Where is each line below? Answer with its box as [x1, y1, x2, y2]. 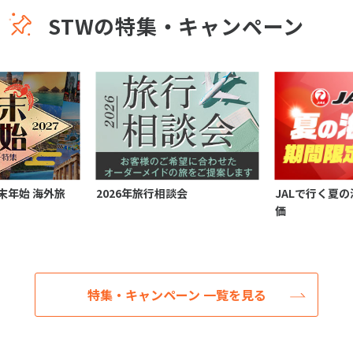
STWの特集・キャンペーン [48, 10, 305, 40]
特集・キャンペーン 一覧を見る [87, 285, 266, 305]
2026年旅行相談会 [95, 185, 188, 202]
